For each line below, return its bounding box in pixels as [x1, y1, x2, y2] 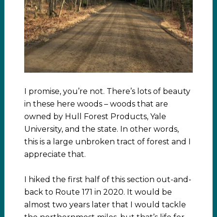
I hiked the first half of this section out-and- [24, 175, 191, 185]
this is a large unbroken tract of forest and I [24, 137, 191, 147]
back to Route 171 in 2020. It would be [24, 187, 172, 197]
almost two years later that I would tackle [24, 200, 186, 210]
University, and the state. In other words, [24, 124, 179, 134]
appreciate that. [24, 150, 86, 159]
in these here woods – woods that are [24, 99, 168, 109]
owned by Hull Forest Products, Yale [24, 112, 166, 122]
